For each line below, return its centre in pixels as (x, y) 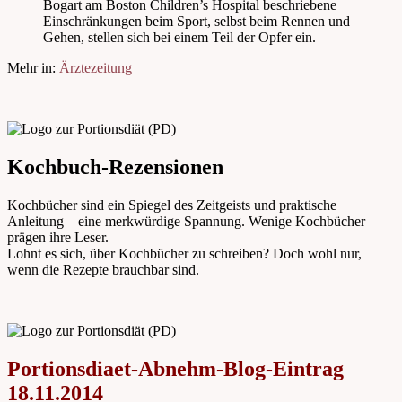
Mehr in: (33, 68)
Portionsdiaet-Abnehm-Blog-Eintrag (175, 368)
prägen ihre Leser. (58, 237)
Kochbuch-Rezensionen (115, 166)
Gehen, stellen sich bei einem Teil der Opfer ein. (179, 38)
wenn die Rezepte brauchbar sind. (103, 269)
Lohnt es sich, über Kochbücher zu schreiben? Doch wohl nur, (184, 253)
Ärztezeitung (96, 68)
